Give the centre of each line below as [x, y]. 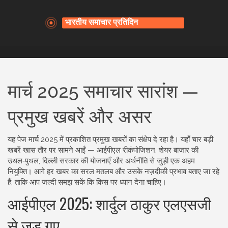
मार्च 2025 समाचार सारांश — [103, 91]
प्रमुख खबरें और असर [80, 117]
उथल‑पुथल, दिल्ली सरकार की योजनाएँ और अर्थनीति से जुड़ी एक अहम [101, 161]
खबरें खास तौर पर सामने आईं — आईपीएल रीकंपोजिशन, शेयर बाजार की [103, 150]
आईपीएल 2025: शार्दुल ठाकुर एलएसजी [109, 203]
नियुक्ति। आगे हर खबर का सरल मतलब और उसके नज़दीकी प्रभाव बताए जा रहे [113, 172]
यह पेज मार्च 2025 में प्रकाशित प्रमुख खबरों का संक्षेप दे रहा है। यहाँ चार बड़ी [110, 139]
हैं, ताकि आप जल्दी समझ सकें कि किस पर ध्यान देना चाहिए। [87, 182]
